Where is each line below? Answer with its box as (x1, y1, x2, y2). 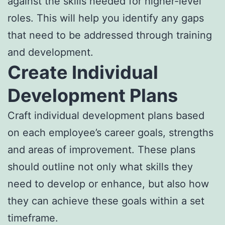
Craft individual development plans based (8, 109, 204, 122)
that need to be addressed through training (8, 29, 212, 41)
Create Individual (8, 61, 158, 83)
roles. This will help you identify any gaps (8, 12, 204, 24)
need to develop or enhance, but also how (8, 177, 209, 190)
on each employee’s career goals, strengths (8, 126, 213, 139)
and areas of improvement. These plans (8, 143, 195, 156)
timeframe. (8, 211, 58, 224)
